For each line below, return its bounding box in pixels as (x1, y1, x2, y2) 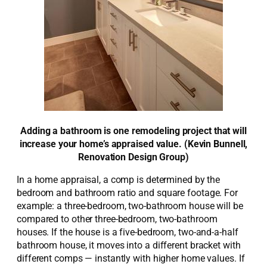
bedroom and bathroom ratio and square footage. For (17, 187, 238, 198)
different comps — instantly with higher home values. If (17, 252, 245, 264)
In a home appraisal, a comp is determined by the (17, 173, 221, 185)
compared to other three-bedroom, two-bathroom (17, 213, 218, 225)
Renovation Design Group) (78, 151, 189, 163)
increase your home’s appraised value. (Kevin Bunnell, (19, 138, 248, 150)
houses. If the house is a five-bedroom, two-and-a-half (17, 226, 238, 238)
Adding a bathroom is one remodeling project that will (20, 125, 247, 136)
